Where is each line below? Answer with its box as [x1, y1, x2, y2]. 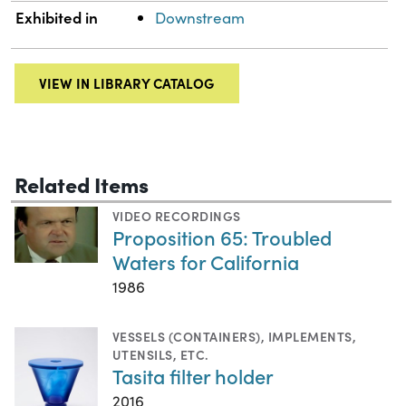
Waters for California [112, 247, 299, 276]
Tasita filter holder [112, 362, 274, 391]
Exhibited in [15, 6, 99, 29]
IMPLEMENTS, [267, 327, 357, 346]
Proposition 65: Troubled [112, 223, 332, 252]
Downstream [155, 7, 246, 29]
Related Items [14, 169, 149, 199]
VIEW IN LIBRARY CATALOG [39, 73, 215, 93]
